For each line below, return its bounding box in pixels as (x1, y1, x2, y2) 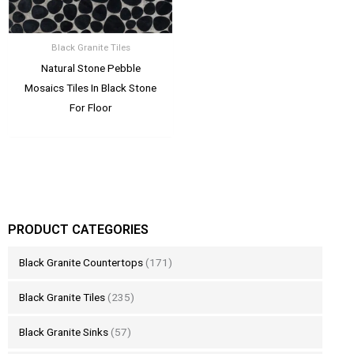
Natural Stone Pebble (40, 61, 141, 74)
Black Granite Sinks (18, 326, 108, 339)
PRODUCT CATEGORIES (8, 221, 149, 237)
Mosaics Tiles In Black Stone (24, 81, 156, 94)
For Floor (69, 100, 112, 114)
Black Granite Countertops (18, 256, 143, 269)
